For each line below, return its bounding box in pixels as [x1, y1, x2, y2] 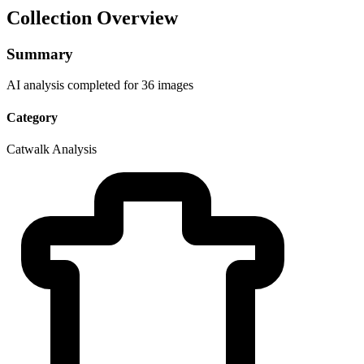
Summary [6, 45, 73, 63]
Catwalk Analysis [6, 141, 97, 156]
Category [6, 110, 58, 124]
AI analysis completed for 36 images [6, 78, 193, 93]
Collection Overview [6, 6, 178, 28]
